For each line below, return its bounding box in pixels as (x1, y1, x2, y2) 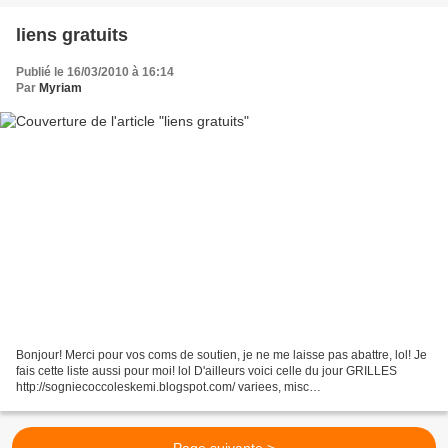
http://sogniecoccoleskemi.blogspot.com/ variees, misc (16, 380, 309, 395)
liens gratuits (16, 24, 128, 45)
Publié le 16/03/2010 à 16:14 (16, 64, 174, 79)
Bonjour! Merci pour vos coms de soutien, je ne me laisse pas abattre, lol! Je (16, 348, 427, 363)
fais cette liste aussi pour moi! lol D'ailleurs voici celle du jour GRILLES (16, 364, 397, 379)
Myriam (39, 80, 82, 95)
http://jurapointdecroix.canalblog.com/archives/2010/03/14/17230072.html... (16, 396, 424, 411)
